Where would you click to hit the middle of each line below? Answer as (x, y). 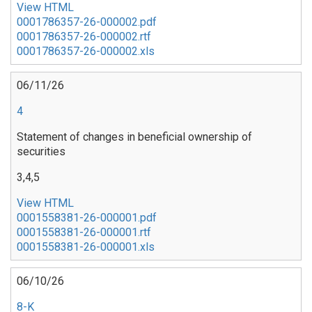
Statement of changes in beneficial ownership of (134, 136)
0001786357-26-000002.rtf (84, 36)
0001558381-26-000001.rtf (84, 232)
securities (41, 151)
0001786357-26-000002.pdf (87, 22)
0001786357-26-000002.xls (86, 51)
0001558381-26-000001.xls (86, 247)
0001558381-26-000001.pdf (87, 217)
